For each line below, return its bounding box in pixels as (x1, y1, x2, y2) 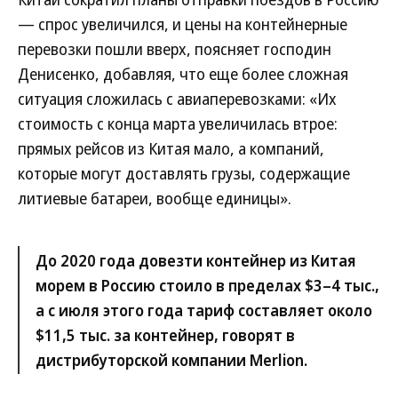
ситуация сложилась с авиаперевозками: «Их (18, 88, 337, 109)
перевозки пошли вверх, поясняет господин (18, 38, 331, 60)
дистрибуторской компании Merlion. (36, 349, 307, 370)
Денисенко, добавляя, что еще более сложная (18, 63, 348, 84)
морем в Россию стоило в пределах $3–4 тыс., (36, 275, 379, 296)
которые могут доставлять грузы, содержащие (18, 163, 350, 184)
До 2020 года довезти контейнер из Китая (36, 250, 356, 271)
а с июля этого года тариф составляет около (36, 299, 372, 321)
